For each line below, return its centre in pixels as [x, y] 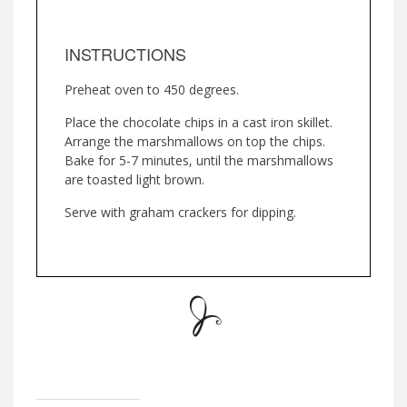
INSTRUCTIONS [125, 54]
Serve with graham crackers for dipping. [180, 213]
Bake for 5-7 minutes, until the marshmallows [199, 161]
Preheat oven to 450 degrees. [152, 90]
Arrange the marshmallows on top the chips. [195, 142]
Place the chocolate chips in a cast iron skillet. [199, 123]
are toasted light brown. [134, 180]
